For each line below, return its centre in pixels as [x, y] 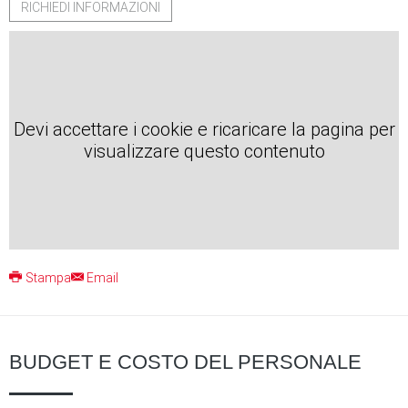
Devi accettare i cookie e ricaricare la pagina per [204, 129]
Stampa [48, 277]
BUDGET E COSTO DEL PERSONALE [185, 362]
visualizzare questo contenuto [204, 151]
